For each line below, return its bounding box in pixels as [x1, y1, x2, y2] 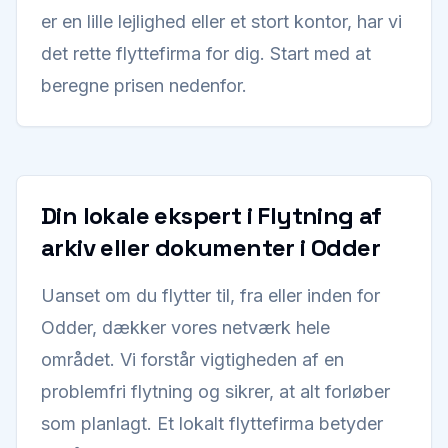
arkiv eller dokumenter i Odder [41, 232, 380, 263]
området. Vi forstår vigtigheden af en [41, 349, 344, 370]
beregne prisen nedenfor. [41, 75, 247, 96]
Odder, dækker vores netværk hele [41, 317, 330, 338]
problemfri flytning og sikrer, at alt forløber [41, 381, 390, 402]
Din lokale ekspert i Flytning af [41, 200, 382, 231]
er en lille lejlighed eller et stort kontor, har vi [41, 11, 402, 32]
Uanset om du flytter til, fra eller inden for [41, 285, 380, 306]
